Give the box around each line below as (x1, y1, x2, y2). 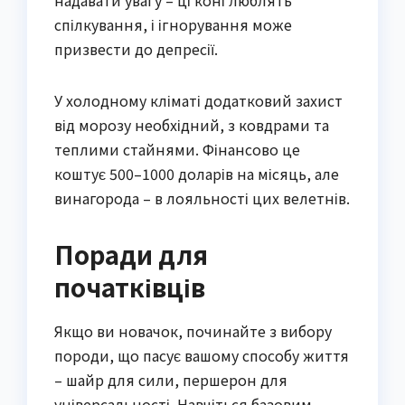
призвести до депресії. (54, 38, 218, 61)
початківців (54, 268, 205, 306)
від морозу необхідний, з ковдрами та (54, 114, 329, 137)
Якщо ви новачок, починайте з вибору (54, 319, 332, 342)
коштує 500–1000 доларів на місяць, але (54, 163, 339, 185)
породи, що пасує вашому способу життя (54, 344, 349, 366)
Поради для (54, 236, 208, 273)
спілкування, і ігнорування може (54, 14, 292, 36)
